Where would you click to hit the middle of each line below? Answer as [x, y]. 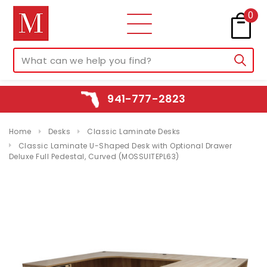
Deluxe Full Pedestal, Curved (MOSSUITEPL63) [94, 157]
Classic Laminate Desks [134, 131]
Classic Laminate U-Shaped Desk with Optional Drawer [125, 145]
